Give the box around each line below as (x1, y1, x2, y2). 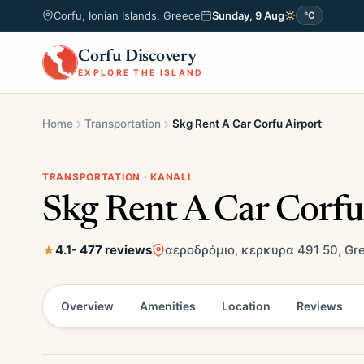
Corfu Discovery (78, 48, 197, 66)
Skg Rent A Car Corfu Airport (172, 117, 322, 130)
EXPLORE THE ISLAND (78, 67, 204, 78)
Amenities (140, 299, 196, 313)
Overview (61, 299, 114, 313)
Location (222, 299, 271, 313)
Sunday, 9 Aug (212, 9, 284, 22)
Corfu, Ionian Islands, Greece (54, 9, 201, 22)
